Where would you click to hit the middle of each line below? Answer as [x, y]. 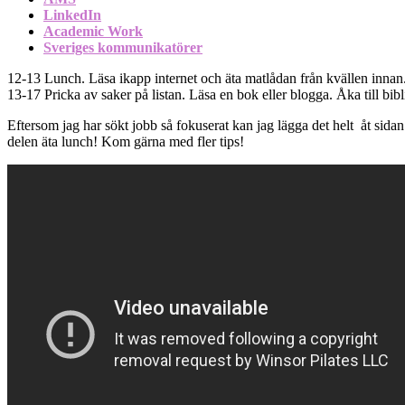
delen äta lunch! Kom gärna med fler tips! [126, 141]
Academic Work [93, 31]
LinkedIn [72, 14]
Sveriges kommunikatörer [123, 47]
